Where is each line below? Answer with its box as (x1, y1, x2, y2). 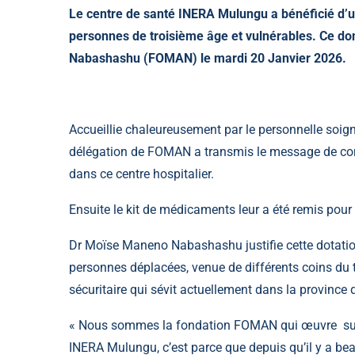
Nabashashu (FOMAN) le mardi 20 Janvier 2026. (69, 50, 346, 66)
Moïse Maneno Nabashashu (85, 237, 242, 253)
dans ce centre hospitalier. (69, 166, 214, 181)
